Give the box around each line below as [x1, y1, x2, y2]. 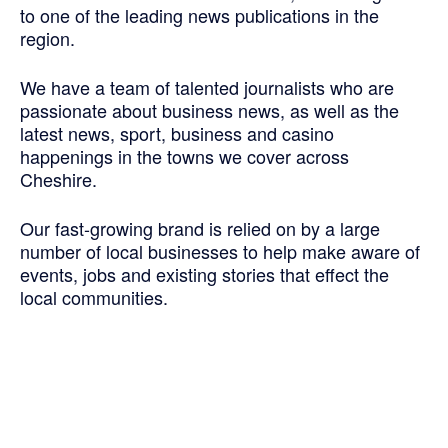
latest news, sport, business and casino [20, 120, 334, 147]
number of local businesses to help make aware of [20, 238, 420, 265]
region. [20, 25, 75, 52]
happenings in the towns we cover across [20, 143, 349, 170]
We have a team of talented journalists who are [20, 74, 394, 101]
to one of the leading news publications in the [20, 2, 379, 29]
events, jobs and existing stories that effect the [20, 261, 389, 288]
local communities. [20, 284, 168, 311]
